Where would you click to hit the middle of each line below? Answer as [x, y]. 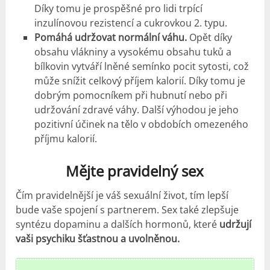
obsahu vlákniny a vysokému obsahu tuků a [133, 52]
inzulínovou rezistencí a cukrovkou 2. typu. [130, 23]
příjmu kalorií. [65, 138]
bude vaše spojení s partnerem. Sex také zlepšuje [127, 209]
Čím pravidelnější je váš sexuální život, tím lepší [122, 195]
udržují [236, 224]
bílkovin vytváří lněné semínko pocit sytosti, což [141, 66]
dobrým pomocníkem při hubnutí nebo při [130, 95]
